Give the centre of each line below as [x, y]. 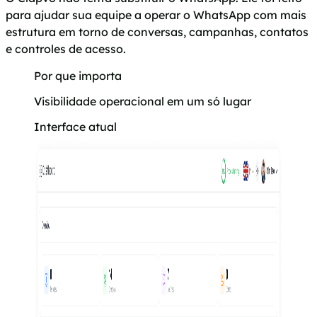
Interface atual [75, 126]
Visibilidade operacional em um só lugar [143, 101]
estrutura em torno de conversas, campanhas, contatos [157, 31]
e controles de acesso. [66, 48]
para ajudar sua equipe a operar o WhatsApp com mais [156, 15]
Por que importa [78, 75]
